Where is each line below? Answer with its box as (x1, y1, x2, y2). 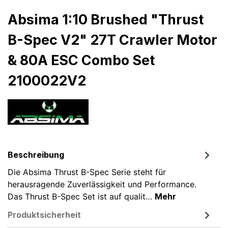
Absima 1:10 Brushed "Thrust (8, 11, 204, 28)
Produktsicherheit (8, 209, 81, 220)
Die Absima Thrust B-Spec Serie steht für (8, 166, 166, 177)
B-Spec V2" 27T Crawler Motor (8, 31, 217, 48)
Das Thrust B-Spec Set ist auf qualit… (8, 191, 155, 202)
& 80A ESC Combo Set (8, 51, 155, 69)
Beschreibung (8, 149, 64, 160)
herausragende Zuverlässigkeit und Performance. (8, 179, 196, 189)
